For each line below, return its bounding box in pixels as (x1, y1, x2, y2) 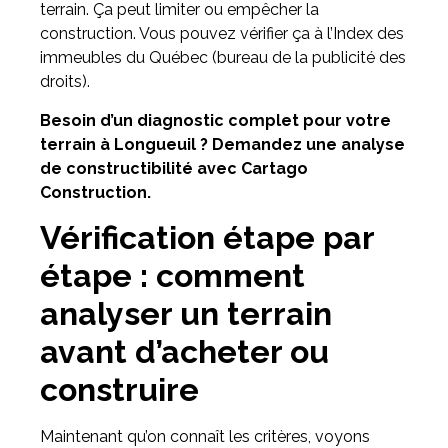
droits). (40, 72, 90, 92)
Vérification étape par (40, 219, 374, 257)
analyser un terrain (40, 295, 332, 333)
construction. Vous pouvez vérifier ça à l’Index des (40, 24, 404, 44)
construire (40, 371, 199, 409)
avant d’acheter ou (40, 333, 329, 371)
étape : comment (40, 257, 305, 295)
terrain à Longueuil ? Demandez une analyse (40, 134, 405, 154)
